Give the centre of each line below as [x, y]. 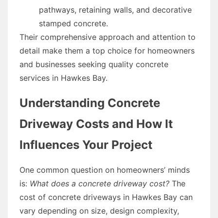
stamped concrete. [73, 23]
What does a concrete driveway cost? [100, 183]
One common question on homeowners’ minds [105, 170]
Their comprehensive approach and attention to [108, 37]
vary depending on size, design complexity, [99, 210]
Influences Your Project [86, 145]
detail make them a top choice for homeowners [107, 50]
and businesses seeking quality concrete [94, 64]
